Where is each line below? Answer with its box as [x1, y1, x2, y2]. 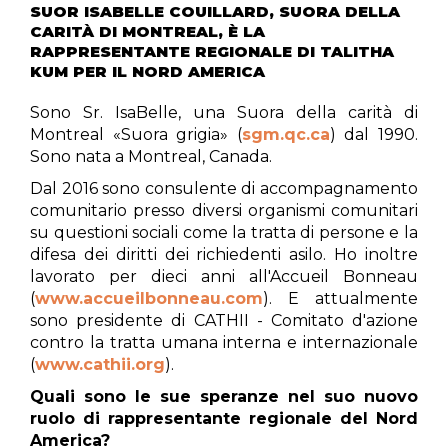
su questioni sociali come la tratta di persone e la [30, 223, 418, 242]
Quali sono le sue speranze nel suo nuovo [30, 387, 418, 406]
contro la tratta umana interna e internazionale [30, 333, 418, 352]
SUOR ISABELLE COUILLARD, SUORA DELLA [30, 2, 400, 21]
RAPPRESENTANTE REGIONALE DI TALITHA [30, 42, 394, 61]
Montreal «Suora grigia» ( [30, 125, 242, 144]
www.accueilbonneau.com [35, 289, 263, 308]
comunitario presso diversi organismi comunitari [30, 201, 418, 220]
